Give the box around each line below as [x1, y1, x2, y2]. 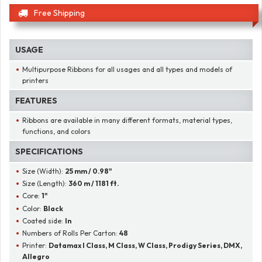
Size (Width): [22, 167, 65, 176]
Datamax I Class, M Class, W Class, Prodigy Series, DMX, [49, 240, 243, 250]
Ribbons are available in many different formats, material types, [22, 115, 233, 125]
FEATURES [15, 95, 57, 106]
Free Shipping [34, 7, 85, 18]
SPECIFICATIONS [15, 146, 83, 157]
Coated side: [22, 216, 65, 225]
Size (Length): [22, 179, 69, 188]
